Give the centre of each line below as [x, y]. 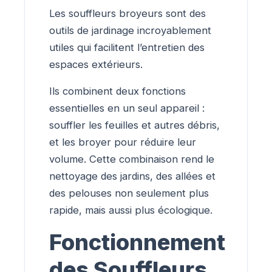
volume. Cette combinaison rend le [132, 159]
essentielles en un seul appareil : [127, 108]
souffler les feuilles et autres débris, [134, 125]
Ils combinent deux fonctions [117, 91]
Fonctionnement [137, 242]
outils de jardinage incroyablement [130, 30]
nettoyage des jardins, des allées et [132, 176]
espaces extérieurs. [96, 64]
